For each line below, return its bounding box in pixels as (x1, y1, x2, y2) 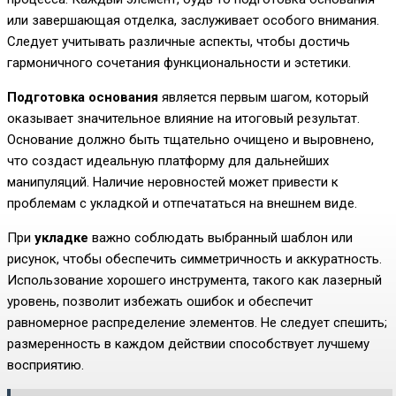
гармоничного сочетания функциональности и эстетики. (7, 55, 351, 72)
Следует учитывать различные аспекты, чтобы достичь (7, 34, 350, 50)
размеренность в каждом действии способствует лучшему (7, 336, 369, 353)
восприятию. (7, 357, 84, 374)
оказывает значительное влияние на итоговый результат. (7, 110, 360, 127)
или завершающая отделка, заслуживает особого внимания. (7, 12, 379, 29)
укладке (34, 230, 88, 247)
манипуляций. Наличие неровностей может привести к (7, 174, 339, 191)
